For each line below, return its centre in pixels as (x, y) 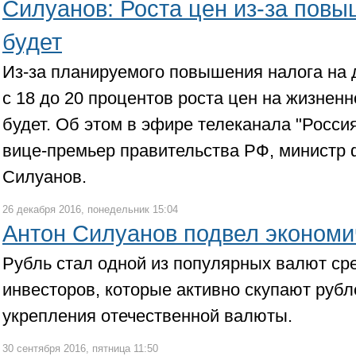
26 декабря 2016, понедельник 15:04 (90, 209)
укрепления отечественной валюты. (150, 316)
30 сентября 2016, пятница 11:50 (80, 348)
